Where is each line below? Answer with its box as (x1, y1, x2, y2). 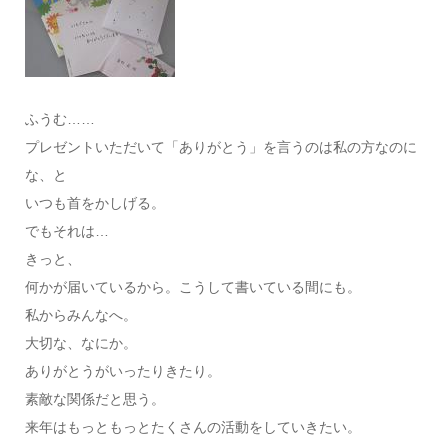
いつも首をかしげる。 (24, 195, 165, 211)
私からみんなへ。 (24, 307, 137, 323)
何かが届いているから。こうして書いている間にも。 (24, 279, 361, 295)
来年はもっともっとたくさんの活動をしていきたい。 (24, 419, 361, 435)
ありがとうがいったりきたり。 (24, 363, 221, 379)
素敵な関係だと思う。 (24, 391, 165, 407)
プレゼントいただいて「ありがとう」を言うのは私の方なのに (24, 139, 417, 155)
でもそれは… (24, 223, 109, 239)
